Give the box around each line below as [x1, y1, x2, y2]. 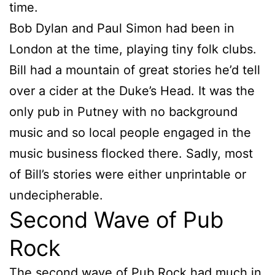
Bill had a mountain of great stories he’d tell [9, 62, 260, 77]
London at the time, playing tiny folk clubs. [9, 41, 257, 56]
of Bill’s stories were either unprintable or [9, 166, 246, 182]
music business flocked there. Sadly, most [9, 145, 253, 161]
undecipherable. [9, 187, 103, 203]
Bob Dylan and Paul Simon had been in [9, 20, 234, 36]
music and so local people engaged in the [9, 125, 251, 140]
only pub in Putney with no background [9, 104, 238, 119]
